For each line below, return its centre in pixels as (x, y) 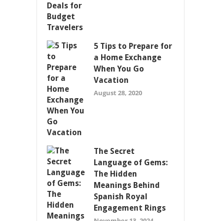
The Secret (114, 151)
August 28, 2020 (118, 92)
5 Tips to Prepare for (133, 46)
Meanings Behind (127, 185)
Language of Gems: (131, 162)
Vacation (111, 80)
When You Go (119, 69)
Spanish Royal (121, 196)
